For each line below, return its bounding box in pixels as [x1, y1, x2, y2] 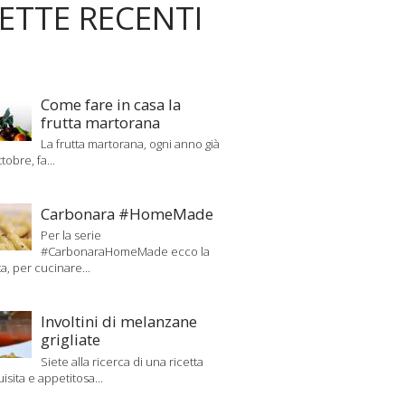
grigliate [41, 329, 101, 351]
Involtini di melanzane [41, 311, 198, 333]
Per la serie [41, 227, 102, 244]
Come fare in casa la [41, 94, 182, 116]
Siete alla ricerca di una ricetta [41, 353, 204, 370]
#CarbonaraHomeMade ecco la [41, 243, 211, 260]
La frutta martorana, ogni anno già [41, 136, 221, 153]
